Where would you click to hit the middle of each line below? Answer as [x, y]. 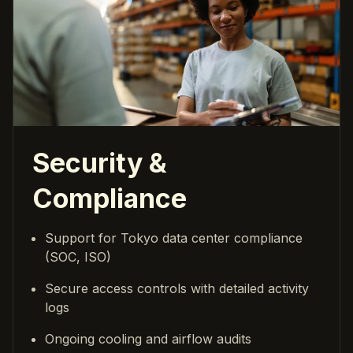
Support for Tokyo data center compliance [174, 238]
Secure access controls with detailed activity [177, 288]
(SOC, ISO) [78, 256]
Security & [100, 162]
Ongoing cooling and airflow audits [148, 338]
